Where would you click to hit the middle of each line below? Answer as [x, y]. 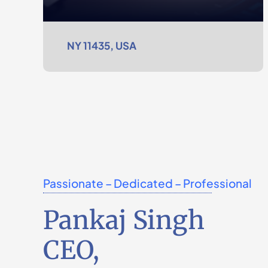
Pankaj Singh [124, 220]
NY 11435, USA [101, 45]
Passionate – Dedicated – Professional [147, 183]
